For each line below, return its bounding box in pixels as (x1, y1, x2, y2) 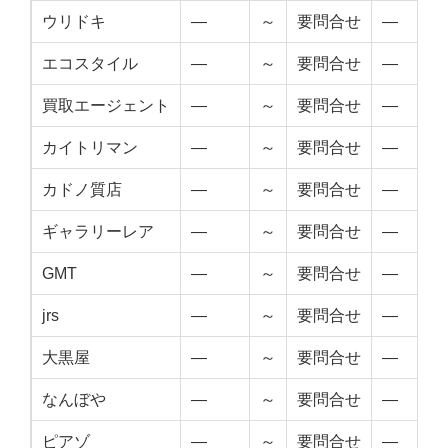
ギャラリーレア (42, 222, 154, 240)
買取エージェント (42, 96, 170, 114)
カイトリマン (42, 138, 138, 156)
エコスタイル (42, 54, 138, 72)
